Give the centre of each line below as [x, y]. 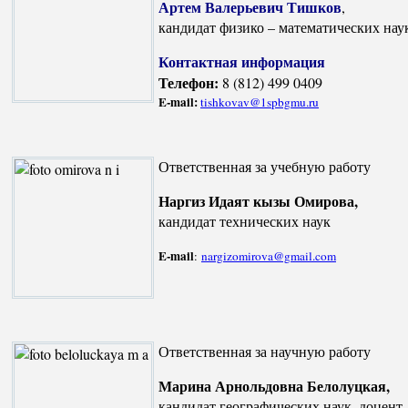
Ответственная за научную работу [265, 351]
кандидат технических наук [245, 220]
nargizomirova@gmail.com [269, 255]
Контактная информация [242, 61]
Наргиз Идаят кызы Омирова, [258, 200]
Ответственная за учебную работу [265, 166]
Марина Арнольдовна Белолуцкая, [274, 385]
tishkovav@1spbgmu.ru [260, 102]
